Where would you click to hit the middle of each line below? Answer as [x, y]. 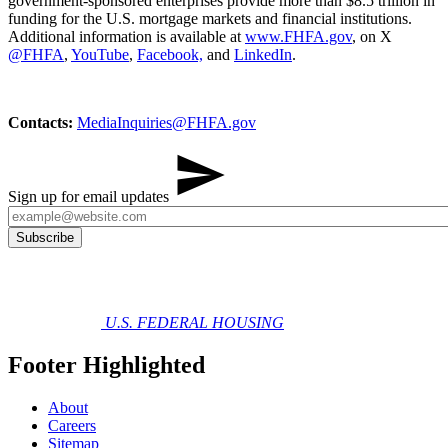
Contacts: [40, 123]
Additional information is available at [126, 37]
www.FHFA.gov [298, 37]
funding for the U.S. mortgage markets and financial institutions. [210, 19]
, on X [372, 37]
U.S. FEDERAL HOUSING [194, 323]
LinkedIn [263, 55]
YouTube [100, 55]
